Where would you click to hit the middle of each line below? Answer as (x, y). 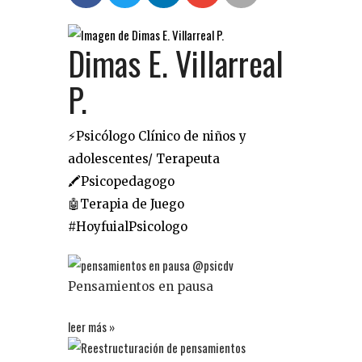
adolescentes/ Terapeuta (144, 159)
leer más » (91, 326)
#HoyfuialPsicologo (128, 227)
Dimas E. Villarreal (176, 63)
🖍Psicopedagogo (121, 181)
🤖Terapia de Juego (126, 204)
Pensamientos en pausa (141, 286)
